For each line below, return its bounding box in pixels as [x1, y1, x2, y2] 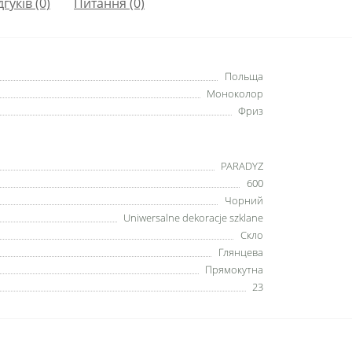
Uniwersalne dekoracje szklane [123, 211, 263, 225]
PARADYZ [221, 159, 263, 173]
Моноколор [207, 86, 263, 101]
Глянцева [218, 245, 263, 259]
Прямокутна [205, 262, 263, 277]
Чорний [225, 193, 263, 207]
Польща [225, 69, 263, 83]
